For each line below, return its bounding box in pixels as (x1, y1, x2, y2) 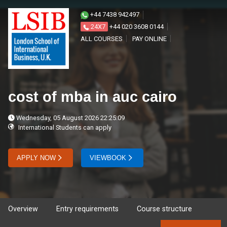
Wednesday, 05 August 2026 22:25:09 (15, 114, 125, 122)
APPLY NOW (17, 154, 56, 162)
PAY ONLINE (132, 35, 167, 43)
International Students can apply (17, 124, 111, 131)
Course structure (137, 204, 192, 213)
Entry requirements (56, 204, 119, 213)
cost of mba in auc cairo (8, 89, 177, 105)
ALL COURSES (81, 35, 123, 43)
